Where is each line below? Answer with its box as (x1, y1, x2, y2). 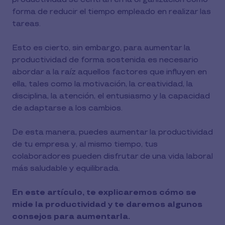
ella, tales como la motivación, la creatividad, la (12, 79, 193, 89)
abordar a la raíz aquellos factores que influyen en (12, 67, 207, 77)
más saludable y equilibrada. (12, 164, 120, 173)
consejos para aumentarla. (12, 212, 130, 221)
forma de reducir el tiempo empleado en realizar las (12, 7, 211, 17)
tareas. (12, 19, 41, 29)
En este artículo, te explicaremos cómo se (12, 188, 196, 197)
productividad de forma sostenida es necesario (12, 55, 198, 65)
